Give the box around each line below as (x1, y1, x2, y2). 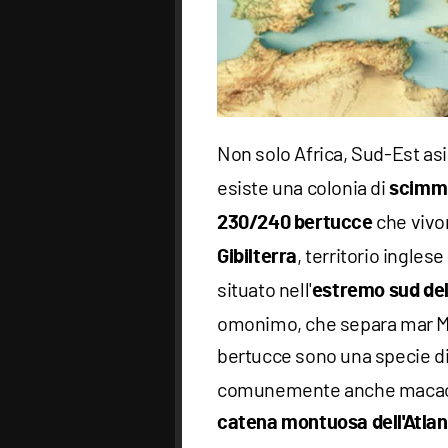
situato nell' (217, 276, 312, 301)
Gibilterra (217, 246, 297, 267)
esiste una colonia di (217, 174, 390, 199)
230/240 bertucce (217, 212, 373, 233)
